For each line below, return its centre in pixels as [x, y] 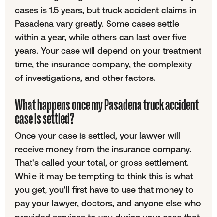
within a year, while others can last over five [101, 37]
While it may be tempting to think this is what [104, 176]
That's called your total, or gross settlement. [102, 162]
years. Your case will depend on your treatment [108, 50]
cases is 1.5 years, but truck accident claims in [105, 10]
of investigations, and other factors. [85, 77]
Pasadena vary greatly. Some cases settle [97, 23]
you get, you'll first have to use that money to [104, 189]
